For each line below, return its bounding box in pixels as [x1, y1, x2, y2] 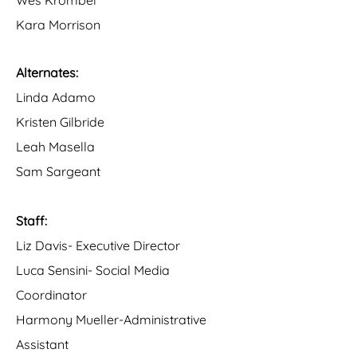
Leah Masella [16, 139, 95, 155]
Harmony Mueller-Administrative [16, 312, 206, 328]
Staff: [16, 213, 47, 229]
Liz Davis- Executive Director [16, 237, 180, 253]
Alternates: [16, 65, 78, 80]
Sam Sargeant [16, 163, 100, 179]
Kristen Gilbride [16, 114, 104, 130]
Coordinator [16, 287, 87, 303]
